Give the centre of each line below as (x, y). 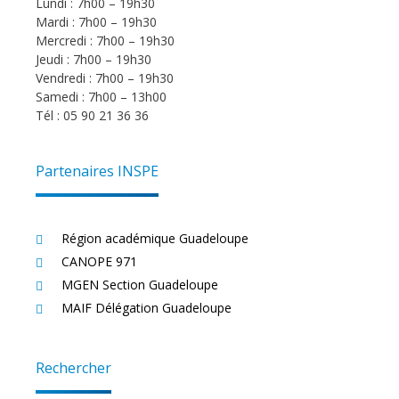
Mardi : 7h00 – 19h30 (96, 21)
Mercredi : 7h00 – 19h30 (105, 40)
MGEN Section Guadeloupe (140, 284)
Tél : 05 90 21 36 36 (92, 115)
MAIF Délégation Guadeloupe (147, 307)
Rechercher (73, 367)
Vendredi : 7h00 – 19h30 (105, 77)
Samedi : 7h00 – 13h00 (101, 96)
